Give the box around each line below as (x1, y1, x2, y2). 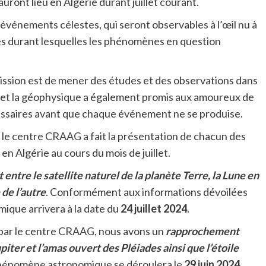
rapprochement (165, 224, 239, 238)
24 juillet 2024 (120, 202, 187, 216)
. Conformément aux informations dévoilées (45, 185, 248, 199)
